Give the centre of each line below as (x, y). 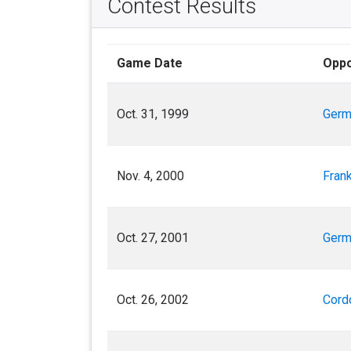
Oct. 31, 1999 (153, 114)
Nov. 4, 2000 (150, 176)
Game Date (150, 63)
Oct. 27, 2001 (153, 238)
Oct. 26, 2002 (153, 300)
